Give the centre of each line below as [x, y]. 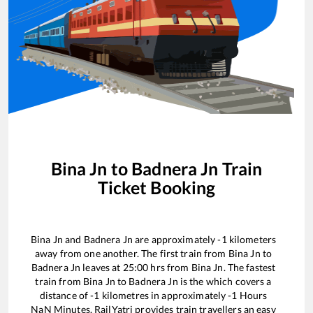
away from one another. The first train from [131, 253]
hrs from [170, 267]
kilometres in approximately [164, 295]
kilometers [252, 239]
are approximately [175, 239]
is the [192, 281]
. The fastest [249, 267]
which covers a [239, 281]
